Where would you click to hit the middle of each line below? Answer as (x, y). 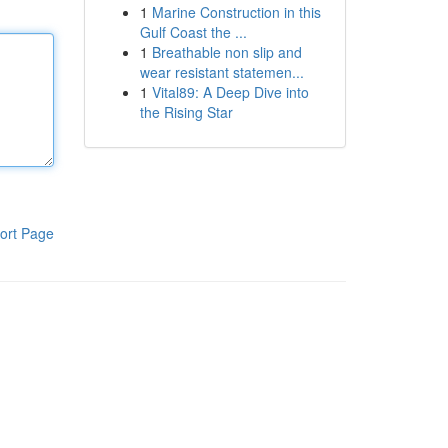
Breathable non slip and (226, 52)
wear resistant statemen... (221, 72)
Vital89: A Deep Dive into (230, 92)
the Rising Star (186, 112)
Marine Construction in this (236, 12)
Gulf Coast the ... (193, 32)
